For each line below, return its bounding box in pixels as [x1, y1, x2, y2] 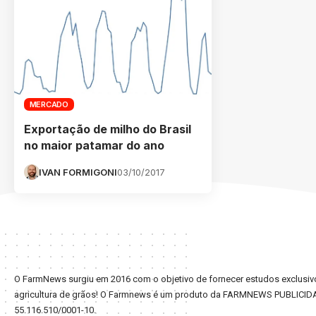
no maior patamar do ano [24, 138, 164, 152]
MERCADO [29, 99, 68, 109]
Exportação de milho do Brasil [24, 121, 191, 136]
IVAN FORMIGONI [38, 166, 117, 178]
